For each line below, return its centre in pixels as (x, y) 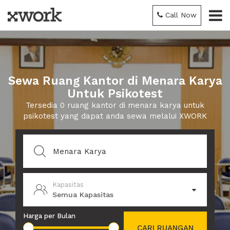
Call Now (181, 15)
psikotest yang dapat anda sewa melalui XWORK (115, 116)
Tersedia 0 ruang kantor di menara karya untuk (115, 105)
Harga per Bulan (49, 216)
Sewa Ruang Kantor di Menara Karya (115, 81)
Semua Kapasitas (83, 194)
